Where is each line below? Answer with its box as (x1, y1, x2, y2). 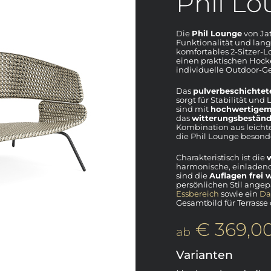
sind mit (176, 103, 211, 114)
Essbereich (176, 188, 219, 198)
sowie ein (219, 188, 260, 198)
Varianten (176, 247, 233, 262)
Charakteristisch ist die (176, 152, 267, 162)
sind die (176, 170, 209, 180)
